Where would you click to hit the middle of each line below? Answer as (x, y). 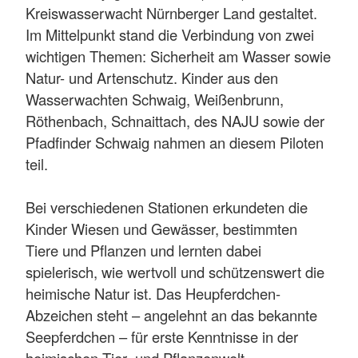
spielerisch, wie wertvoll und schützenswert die (175, 272)
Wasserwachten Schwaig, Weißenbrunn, (155, 99)
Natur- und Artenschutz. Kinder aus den (152, 78)
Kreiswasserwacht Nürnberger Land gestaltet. (171, 13)
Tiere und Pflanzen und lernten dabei (143, 251)
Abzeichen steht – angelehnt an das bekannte (171, 315)
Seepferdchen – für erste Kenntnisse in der (162, 337)
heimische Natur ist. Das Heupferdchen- (153, 294)
